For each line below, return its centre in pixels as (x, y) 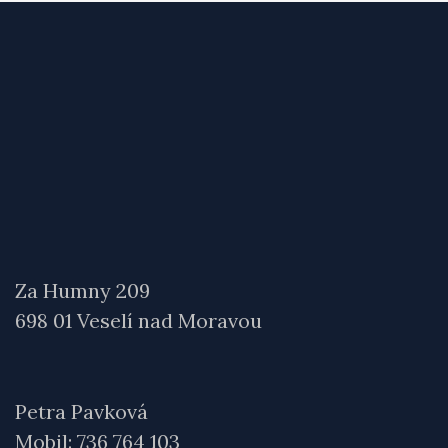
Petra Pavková (81, 411)
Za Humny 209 (82, 290)
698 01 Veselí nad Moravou (138, 320)
